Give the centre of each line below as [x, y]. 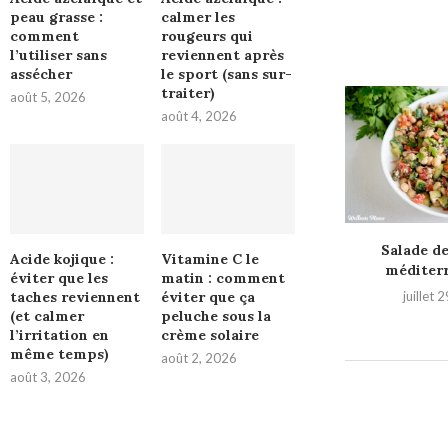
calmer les [197, 17]
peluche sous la [215, 315]
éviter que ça [207, 296]
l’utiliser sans [58, 55]
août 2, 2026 [198, 357]
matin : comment [222, 277]
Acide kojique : [62, 258]
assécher [41, 74]
